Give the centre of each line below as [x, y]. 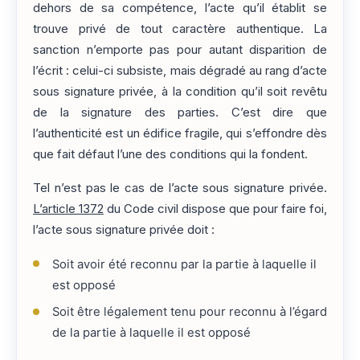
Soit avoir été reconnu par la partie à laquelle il [184, 264]
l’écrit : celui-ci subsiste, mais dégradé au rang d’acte [180, 70]
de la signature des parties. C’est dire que [180, 112]
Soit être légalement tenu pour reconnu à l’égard [189, 312]
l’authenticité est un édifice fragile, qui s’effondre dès [180, 133]
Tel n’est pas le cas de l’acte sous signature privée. [180, 188]
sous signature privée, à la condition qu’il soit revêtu [180, 91]
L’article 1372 [68, 209]
